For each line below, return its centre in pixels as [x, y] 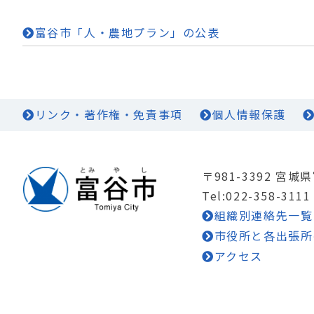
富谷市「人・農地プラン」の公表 [127, 32]
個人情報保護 [249, 114]
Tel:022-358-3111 [257, 195]
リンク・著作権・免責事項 [109, 114]
